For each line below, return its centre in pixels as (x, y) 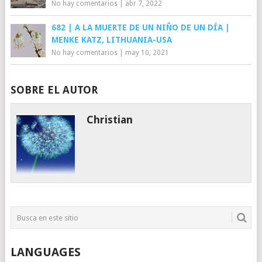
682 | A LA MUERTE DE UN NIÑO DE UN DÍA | (140, 27)
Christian (110, 120)
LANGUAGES (45, 252)
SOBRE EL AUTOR (54, 90)
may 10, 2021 (147, 53)
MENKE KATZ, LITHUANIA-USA (111, 40)
